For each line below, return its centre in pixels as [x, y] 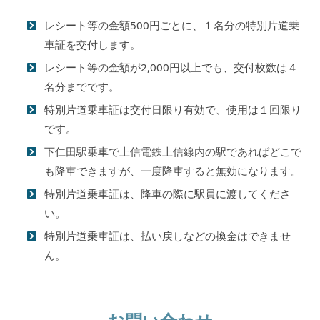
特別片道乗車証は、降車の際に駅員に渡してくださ [168, 193]
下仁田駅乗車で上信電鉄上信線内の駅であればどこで [173, 151]
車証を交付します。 [93, 44]
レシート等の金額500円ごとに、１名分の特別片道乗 [172, 25]
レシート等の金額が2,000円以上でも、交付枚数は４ [171, 67]
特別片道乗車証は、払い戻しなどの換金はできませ [168, 235]
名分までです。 [82, 86]
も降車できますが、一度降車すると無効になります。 [173, 170]
